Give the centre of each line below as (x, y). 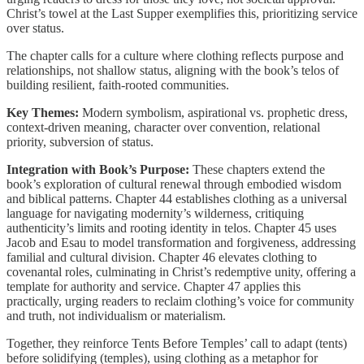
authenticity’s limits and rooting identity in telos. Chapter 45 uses (171, 227)
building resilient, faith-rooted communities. (118, 84)
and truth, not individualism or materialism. (116, 315)
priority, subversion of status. (80, 141)
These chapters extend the (259, 169)
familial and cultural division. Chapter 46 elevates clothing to (162, 257)
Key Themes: (44, 112)
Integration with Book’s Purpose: (100, 169)
